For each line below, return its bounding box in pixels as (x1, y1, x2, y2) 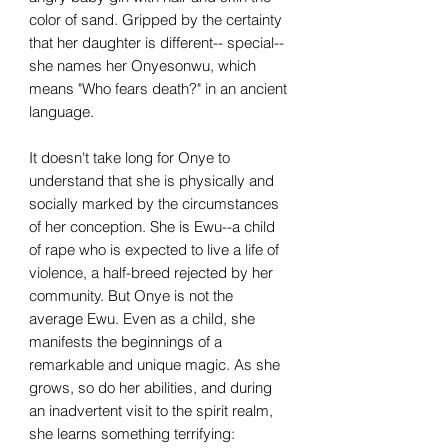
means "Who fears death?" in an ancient (29, 78, 287, 98)
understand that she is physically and (29, 170, 274, 190)
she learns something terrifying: (29, 423, 235, 443)
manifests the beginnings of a (29, 331, 222, 351)
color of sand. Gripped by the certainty (29, 9, 282, 29)
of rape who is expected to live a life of (29, 239, 279, 259)
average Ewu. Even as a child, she (29, 308, 255, 328)
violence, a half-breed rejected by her (29, 262, 273, 282)
